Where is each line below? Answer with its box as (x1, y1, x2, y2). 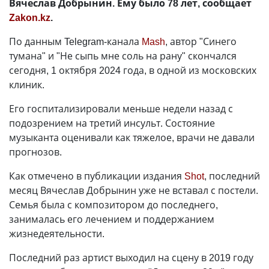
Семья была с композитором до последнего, (9, 198, 218, 212)
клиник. (9, 78, 44, 92)
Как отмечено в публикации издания (9, 169, 184, 183)
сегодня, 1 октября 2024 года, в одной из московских (9, 64, 256, 77)
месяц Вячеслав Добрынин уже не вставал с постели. (9, 184, 258, 198)
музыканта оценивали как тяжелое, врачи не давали (9, 131, 255, 145)
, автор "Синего (165, 35, 237, 49)
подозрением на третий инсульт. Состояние (9, 116, 215, 130)
